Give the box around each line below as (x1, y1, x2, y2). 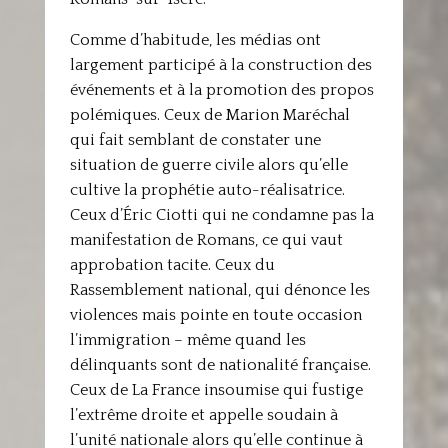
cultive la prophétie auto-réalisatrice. (69, 181, 345, 199)
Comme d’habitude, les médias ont (69, 31, 321, 49)
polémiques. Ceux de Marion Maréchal (69, 106, 350, 124)
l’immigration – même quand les (69, 331, 306, 349)
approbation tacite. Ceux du (69, 256, 275, 274)
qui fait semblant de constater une (69, 131, 321, 149)
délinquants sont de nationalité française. (69, 356, 371, 374)
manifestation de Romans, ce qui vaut (69, 231, 343, 249)
